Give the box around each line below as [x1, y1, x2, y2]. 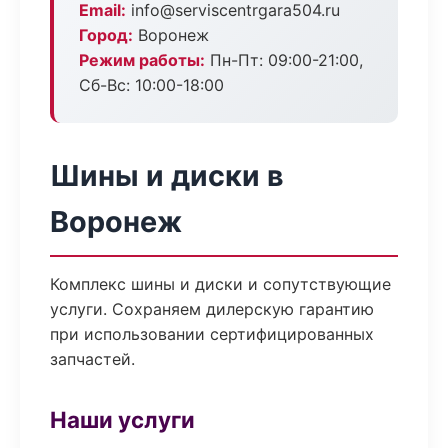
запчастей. [50, 349, 135, 369]
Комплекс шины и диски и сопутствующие [50, 274, 391, 294]
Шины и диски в [50, 158, 284, 193]
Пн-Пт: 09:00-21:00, [205, 50, 363, 70]
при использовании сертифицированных [50, 324, 374, 344]
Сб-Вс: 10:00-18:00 [79, 75, 224, 95]
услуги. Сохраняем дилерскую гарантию [50, 299, 374, 319]
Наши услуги [50, 406, 195, 433]
